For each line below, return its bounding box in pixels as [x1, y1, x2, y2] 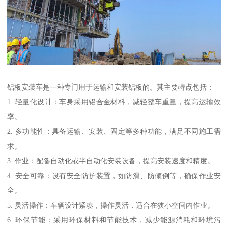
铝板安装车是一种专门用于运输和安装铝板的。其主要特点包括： [7, 83, 214, 92]
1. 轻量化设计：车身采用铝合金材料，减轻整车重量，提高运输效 [7, 98, 221, 106]
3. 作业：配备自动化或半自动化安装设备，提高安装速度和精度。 [7, 157, 215, 165]
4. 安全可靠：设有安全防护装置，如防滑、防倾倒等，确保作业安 [7, 172, 221, 180]
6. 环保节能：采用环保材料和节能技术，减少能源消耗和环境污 [7, 216, 221, 224]
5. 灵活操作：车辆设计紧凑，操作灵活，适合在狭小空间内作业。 [7, 201, 215, 210]
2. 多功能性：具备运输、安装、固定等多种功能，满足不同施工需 [7, 127, 221, 136]
